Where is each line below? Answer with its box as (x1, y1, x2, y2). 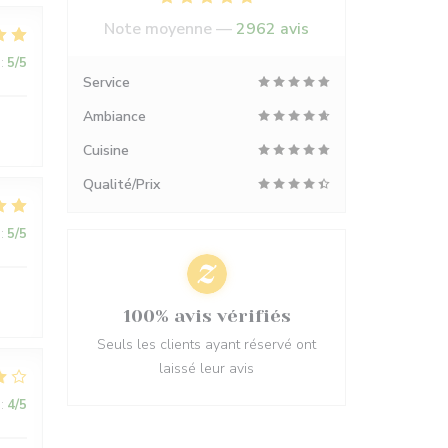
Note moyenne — (104, 18, 236, 40)
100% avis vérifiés (122, 306, 291, 326)
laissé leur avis (159, 359, 254, 378)
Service (83, 73, 130, 92)
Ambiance (83, 107, 146, 126)
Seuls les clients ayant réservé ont (97, 335, 316, 354)
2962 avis (236, 18, 309, 40)
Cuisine (83, 141, 129, 160)
